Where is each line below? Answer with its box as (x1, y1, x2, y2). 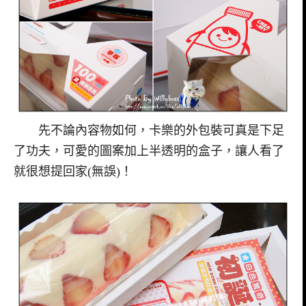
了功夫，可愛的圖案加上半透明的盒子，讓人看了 (14, 143, 284, 158)
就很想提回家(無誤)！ (14, 164, 133, 178)
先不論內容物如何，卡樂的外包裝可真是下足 (14, 123, 284, 137)
